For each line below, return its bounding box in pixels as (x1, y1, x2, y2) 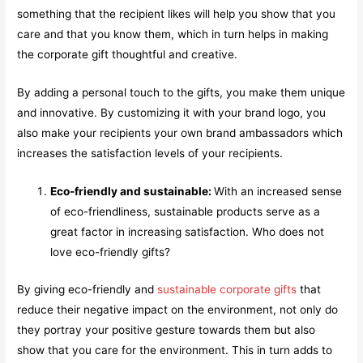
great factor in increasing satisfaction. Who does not (50, 225, 325, 239)
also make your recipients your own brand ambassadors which (17, 126, 344, 140)
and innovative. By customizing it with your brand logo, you (17, 106, 327, 120)
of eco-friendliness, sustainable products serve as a (50, 205, 321, 219)
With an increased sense (214, 185, 343, 199)
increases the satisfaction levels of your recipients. (17, 147, 284, 160)
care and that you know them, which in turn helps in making (17, 28, 329, 41)
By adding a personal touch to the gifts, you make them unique (17, 86, 346, 100)
